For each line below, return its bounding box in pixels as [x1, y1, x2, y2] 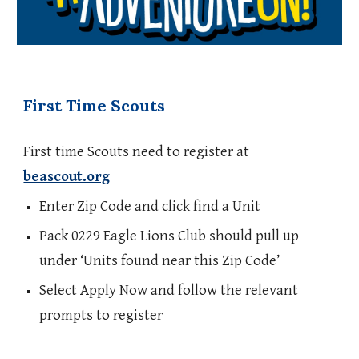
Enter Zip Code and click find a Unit [39, 198, 261, 216]
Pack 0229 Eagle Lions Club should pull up [39, 228, 300, 245]
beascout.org [23, 168, 111, 186]
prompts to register [39, 307, 163, 325]
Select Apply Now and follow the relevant [39, 282, 299, 300]
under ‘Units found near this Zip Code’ [39, 252, 280, 270]
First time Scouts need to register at [23, 143, 250, 161]
